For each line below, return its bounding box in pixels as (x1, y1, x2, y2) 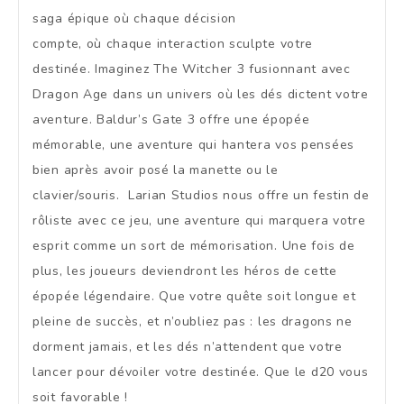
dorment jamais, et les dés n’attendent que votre (32, 338, 343, 356)
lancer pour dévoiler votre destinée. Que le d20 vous (32, 363, 369, 381)
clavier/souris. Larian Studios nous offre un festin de (32, 187, 370, 205)
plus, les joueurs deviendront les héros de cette (32, 262, 337, 280)
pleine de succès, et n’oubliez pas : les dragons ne (32, 313, 353, 331)
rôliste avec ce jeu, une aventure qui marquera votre (32, 212, 366, 230)
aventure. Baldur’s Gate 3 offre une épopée (32, 111, 310, 129)
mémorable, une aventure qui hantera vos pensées (32, 136, 354, 154)
